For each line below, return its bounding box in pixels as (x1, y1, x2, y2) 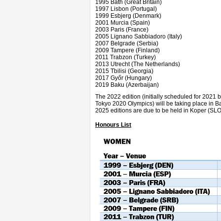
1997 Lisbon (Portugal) (95, 5, 157, 12)
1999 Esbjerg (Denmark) (95, 12, 161, 19)
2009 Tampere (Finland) (95, 47, 160, 54)
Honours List (95, 121, 131, 128)
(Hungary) (123, 74, 152, 81)
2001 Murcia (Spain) (95, 19, 150, 26)
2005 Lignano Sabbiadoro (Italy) (95, 33, 182, 40)
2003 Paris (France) (95, 26, 148, 33)
